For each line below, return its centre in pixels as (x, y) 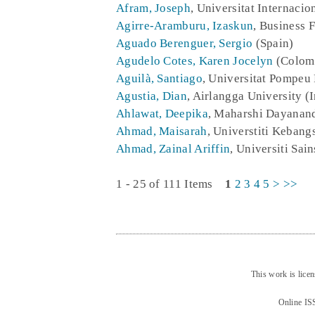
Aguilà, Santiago (159, 78)
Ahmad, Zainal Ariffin (173, 148)
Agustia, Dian (152, 96)
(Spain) (273, 43)
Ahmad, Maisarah (162, 131)
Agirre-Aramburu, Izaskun (185, 25)
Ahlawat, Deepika (162, 113)
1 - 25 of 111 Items (171, 184)
